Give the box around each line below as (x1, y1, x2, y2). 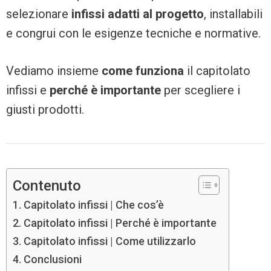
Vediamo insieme (6, 64, 99, 79)
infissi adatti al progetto (71, 7, 204, 22)
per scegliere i (161, 83, 240, 98)
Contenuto (13, 177, 81, 195)
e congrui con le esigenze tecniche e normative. (6, 26, 261, 41)
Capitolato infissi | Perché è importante (23, 217, 217, 230)
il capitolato (184, 64, 250, 79)
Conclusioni (23, 253, 82, 266)
